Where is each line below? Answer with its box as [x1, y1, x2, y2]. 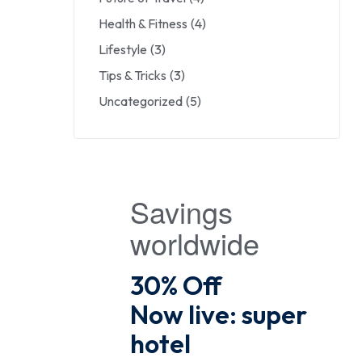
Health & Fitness [99, 15, 187, 32]
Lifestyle [99, 41, 147, 58]
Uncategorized [99, 93, 183, 110]
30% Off [130, 269, 221, 302]
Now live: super [130, 298, 307, 331]
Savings [130, 191, 233, 233]
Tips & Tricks [99, 67, 166, 84]
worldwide [130, 222, 259, 264]
